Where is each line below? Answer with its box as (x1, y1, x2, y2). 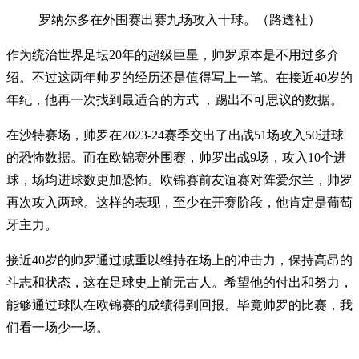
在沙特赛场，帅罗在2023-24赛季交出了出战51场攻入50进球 (6, 128, 344, 143)
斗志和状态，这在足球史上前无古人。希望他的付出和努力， (6, 276, 353, 290)
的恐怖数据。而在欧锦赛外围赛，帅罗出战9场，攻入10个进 (6, 151, 346, 165)
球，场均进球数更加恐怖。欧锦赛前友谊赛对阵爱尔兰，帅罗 (6, 173, 353, 188)
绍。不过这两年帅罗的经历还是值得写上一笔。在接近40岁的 (6, 71, 353, 85)
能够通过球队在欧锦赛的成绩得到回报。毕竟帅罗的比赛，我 (6, 298, 353, 313)
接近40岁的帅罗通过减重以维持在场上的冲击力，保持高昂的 (6, 253, 353, 268)
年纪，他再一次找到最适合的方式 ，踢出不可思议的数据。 (6, 93, 343, 107)
